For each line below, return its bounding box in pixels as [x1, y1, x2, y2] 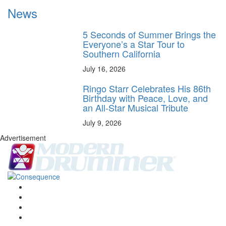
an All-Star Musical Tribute [83, 101, 189, 115]
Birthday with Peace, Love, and [83, 91, 208, 105]
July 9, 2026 [83, 118, 122, 128]
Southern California [83, 47, 161, 61]
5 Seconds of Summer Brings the [83, 28, 216, 41]
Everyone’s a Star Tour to [83, 37, 185, 51]
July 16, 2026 [83, 64, 126, 74]
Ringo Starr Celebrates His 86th [83, 82, 211, 95]
